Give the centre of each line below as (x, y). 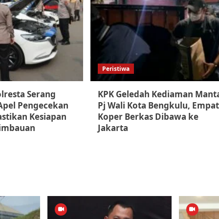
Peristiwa (116, 69)
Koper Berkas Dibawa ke (148, 117)
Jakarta (113, 128)
